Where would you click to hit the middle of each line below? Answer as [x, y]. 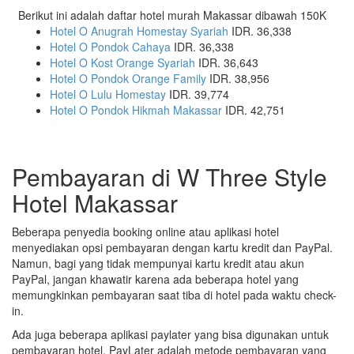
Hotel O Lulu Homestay [108, 94]
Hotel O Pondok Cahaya [110, 46]
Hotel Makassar [95, 202]
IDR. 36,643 [227, 62]
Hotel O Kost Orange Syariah [122, 62]
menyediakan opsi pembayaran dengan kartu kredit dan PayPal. [172, 247]
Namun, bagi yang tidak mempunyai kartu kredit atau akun [158, 263]
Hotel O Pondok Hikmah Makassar [136, 109]
